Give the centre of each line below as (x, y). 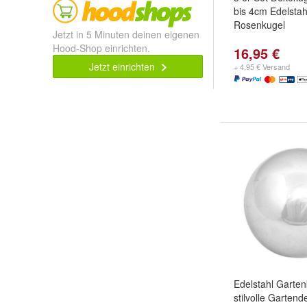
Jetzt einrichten (124, 66)
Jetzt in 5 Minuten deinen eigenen (126, 34)
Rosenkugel (259, 25)
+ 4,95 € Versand (262, 66)
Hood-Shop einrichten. (101, 48)
